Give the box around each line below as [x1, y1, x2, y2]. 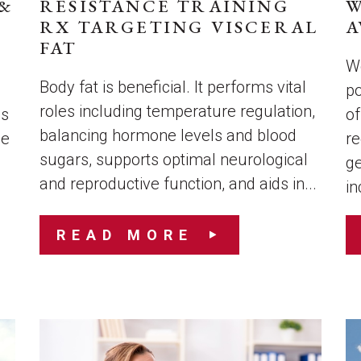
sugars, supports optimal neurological [39, 150, 308, 169]
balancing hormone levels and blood [39, 126, 297, 145]
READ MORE [56, 226, 193, 243]
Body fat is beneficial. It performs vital [39, 77, 306, 97]
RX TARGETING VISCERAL [39, 15, 319, 39]
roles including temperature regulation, [39, 102, 315, 121]
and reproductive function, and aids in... [39, 174, 317, 193]
